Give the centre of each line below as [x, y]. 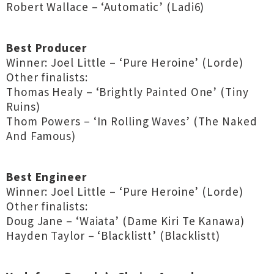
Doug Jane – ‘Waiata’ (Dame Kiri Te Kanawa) [125, 221]
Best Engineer [46, 177]
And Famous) [41, 136]
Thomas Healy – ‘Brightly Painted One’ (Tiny [128, 92]
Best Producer [46, 48]
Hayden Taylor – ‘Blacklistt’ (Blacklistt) [113, 235]
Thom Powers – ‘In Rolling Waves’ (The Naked [132, 121]
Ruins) [23, 106]
